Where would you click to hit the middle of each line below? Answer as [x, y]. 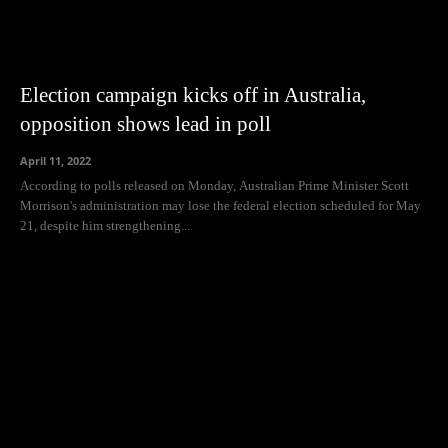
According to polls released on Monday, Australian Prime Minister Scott [214, 186]
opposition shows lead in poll [145, 124]
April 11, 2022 [55, 161]
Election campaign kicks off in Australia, [193, 95]
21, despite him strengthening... [105, 226]
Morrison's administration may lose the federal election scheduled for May [220, 206]
